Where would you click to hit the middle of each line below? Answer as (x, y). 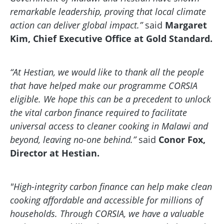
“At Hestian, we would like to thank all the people (107, 72)
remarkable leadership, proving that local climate (108, 11)
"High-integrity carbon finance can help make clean (111, 186)
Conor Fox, (182, 139)
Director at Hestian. (55, 153)
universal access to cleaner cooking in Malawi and (109, 126)
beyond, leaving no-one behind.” (74, 139)
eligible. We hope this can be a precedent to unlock (110, 99)
